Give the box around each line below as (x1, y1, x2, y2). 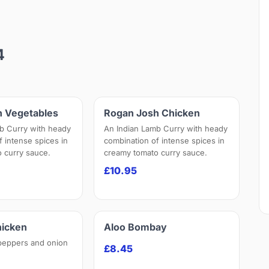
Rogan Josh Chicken (104, 107, 201, 119)
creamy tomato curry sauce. (104, 148, 208, 158)
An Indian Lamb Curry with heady (104, 124, 228, 134)
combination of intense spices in (104, 136, 225, 146)
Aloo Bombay (104, 221, 168, 234)
